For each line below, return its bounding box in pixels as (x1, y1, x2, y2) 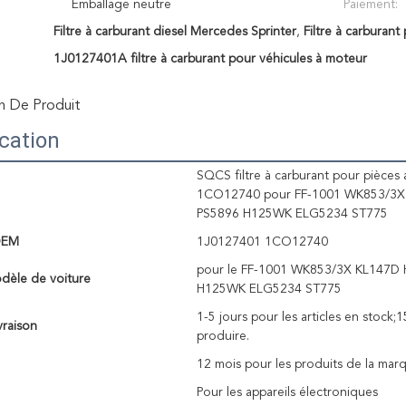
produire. (197, 330, 249, 343)
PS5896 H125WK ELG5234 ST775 (197, 208, 388, 220)
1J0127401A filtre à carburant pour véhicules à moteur (53, 53, 367, 65)
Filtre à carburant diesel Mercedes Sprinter (53, 25, 296, 38)
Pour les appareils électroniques (197, 386, 378, 399)
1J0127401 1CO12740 (197, 236, 328, 248)
